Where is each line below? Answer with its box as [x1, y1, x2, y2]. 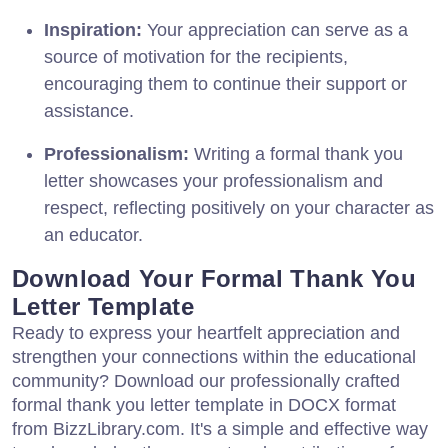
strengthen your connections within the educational [12, 346, 416, 367]
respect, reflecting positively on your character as [44, 197, 434, 218]
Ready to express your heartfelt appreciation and [12, 322, 400, 343]
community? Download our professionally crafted [12, 370, 400, 391]
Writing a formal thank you [189, 143, 403, 164]
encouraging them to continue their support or [44, 73, 407, 94]
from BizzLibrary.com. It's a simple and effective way [12, 418, 428, 439]
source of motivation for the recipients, [44, 46, 348, 67]
